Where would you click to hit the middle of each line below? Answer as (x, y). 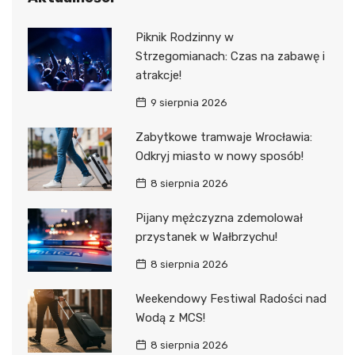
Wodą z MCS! (170, 318)
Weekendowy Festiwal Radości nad (231, 299)
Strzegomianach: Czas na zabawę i (230, 57)
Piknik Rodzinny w (184, 38)
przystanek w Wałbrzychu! (206, 237)
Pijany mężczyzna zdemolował (219, 218)
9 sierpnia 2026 (189, 103)
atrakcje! (158, 76)
